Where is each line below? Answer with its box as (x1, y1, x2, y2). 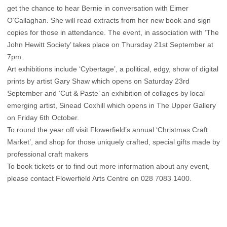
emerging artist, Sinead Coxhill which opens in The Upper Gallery (7, 101, 216, 110)
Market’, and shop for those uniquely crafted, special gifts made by (7, 138, 220, 146)
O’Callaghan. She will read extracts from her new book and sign (7, 16, 211, 25)
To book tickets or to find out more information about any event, (7, 162, 210, 171)
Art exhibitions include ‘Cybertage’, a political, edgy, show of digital (7, 65, 218, 73)
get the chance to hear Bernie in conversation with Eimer (7, 4, 188, 13)
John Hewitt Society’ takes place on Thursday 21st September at (7, 41, 213, 49)
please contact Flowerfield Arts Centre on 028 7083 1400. (7, 174, 192, 183)
